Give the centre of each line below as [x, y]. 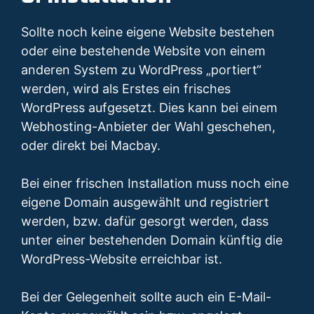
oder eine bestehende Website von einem [143, 51]
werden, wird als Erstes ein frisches [126, 89]
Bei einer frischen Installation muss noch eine [155, 184]
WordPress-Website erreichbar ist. [122, 259]
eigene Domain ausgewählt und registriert [145, 203]
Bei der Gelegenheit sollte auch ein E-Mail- [146, 297]
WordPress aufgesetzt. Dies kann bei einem [149, 108]
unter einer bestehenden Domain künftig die [152, 240]
